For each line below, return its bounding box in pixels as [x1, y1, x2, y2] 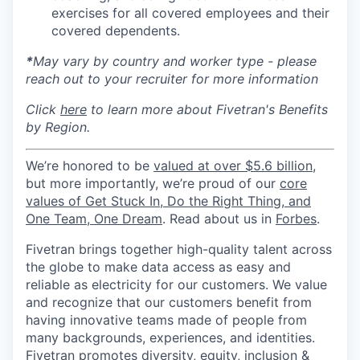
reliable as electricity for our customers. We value [26, 276, 327, 292]
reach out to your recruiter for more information [26, 71, 318, 87]
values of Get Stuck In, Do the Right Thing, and [26, 193, 311, 209]
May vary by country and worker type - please [33, 53, 317, 69]
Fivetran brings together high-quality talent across [26, 241, 332, 257]
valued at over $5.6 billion [153, 157, 313, 174]
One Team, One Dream [26, 211, 162, 227]
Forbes [276, 211, 317, 227]
